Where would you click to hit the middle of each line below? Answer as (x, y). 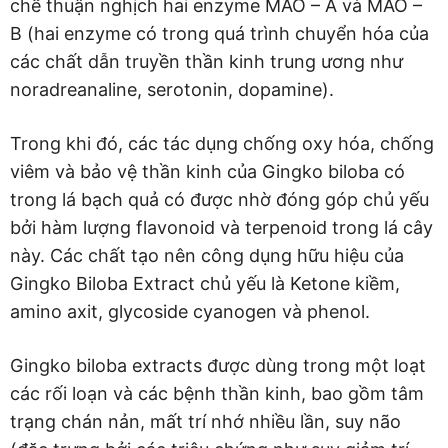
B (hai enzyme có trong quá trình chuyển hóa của (219, 33)
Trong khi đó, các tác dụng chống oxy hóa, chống (222, 143)
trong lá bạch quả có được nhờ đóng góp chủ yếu (219, 199)
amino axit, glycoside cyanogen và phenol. (190, 311)
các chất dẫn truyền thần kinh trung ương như (206, 61)
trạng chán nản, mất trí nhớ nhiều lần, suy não (205, 421)
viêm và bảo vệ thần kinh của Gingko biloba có (207, 171)
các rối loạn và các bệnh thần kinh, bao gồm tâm (217, 393)
